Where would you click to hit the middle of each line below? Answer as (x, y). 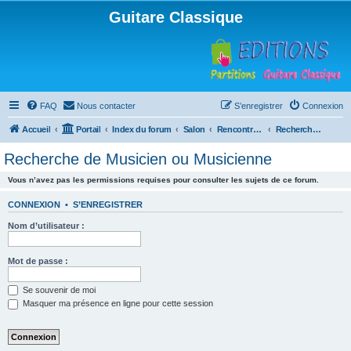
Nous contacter (106, 106)
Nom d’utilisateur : (46, 225)
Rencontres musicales (257, 129)
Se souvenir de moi (58, 289)
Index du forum (142, 129)
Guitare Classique (175, 17)
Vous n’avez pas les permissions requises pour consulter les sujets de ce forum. (163, 180)
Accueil (36, 129)
